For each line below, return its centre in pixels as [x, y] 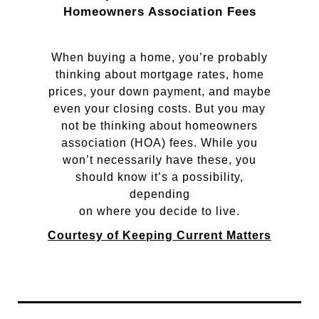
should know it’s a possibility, [159, 177]
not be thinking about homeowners [159, 126]
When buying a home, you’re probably [159, 57]
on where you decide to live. [159, 211]
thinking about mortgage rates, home [159, 74]
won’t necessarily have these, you [159, 160]
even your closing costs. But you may [159, 109]
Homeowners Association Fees [159, 12]
